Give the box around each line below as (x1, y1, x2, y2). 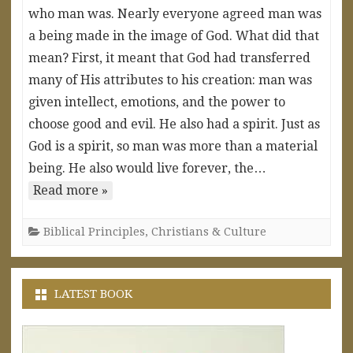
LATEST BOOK (54, 286, 132, 301)
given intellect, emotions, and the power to (28, 94, 285, 110)
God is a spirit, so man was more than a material (28, 138, 318, 154)
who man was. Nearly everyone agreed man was (28, 6, 321, 21)
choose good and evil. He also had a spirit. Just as (28, 116, 320, 132)
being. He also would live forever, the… (28, 160, 266, 176)
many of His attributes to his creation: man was (28, 72, 312, 87)
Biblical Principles (43, 225, 145, 238)
